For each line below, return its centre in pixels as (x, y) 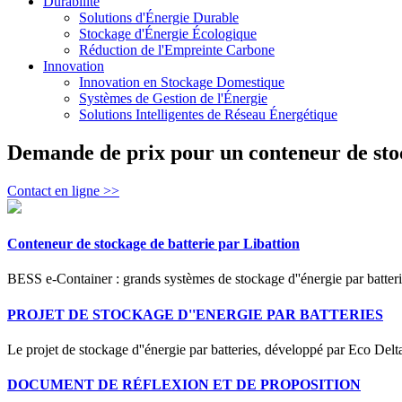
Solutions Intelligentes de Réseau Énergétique (208, 114)
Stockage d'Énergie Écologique (168, 34)
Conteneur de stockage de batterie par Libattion (153, 244)
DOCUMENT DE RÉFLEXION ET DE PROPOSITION (184, 385)
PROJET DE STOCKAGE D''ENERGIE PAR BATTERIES (195, 314)
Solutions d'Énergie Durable (159, 17)
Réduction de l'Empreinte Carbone (177, 50)
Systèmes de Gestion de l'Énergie (173, 98)
